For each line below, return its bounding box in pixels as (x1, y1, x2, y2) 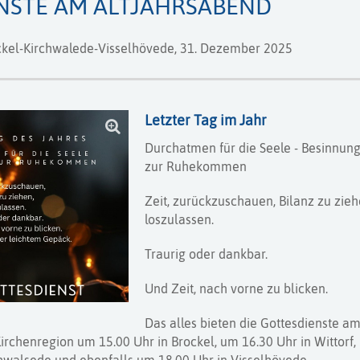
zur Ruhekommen (145, 158, 247, 174)
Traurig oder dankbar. (145, 246, 268, 261)
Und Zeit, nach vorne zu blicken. (145, 280, 329, 296)
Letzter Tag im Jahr (145, 112, 268, 129)
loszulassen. (145, 211, 215, 227)
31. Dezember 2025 (179, 40, 292, 55)
